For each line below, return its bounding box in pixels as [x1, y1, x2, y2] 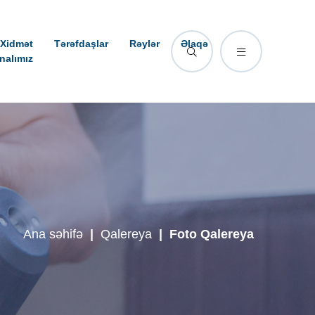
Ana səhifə [23, 227, 83, 241]
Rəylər [129, 38, 160, 49]
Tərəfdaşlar [54, 38, 108, 49]
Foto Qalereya [169, 227, 254, 241]
